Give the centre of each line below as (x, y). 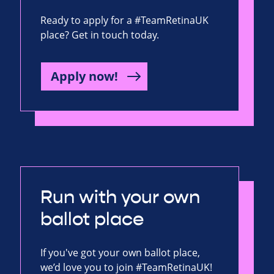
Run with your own (120, 197)
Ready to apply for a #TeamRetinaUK (124, 20)
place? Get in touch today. (100, 35)
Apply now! (84, 76)
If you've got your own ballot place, (120, 252)
